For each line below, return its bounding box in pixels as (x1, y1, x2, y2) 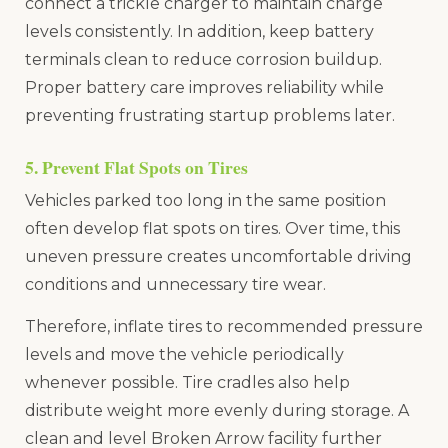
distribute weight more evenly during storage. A (25, 401, 409, 421)
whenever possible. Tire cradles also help (25, 373, 350, 393)
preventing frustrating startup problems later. (25, 105, 395, 125)
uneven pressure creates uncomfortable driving (25, 246, 412, 266)
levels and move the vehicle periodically (25, 345, 344, 365)
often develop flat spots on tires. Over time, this (25, 218, 400, 238)
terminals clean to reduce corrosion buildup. (25, 49, 382, 69)
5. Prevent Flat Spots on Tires (25, 153, 248, 180)
